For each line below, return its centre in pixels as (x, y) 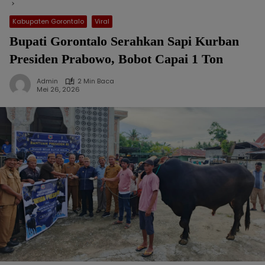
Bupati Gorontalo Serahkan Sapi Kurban (124, 41)
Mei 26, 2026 (58, 89)
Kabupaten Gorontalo (48, 21)
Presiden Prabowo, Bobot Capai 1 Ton (116, 59)
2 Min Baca (96, 81)
